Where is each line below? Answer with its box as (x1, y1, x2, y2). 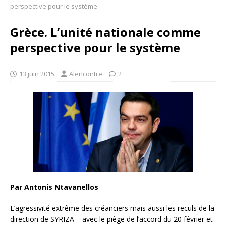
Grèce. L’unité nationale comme (10, 24, 201, 40)
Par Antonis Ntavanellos (10, 182, 98, 192)
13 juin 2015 (19, 69, 54, 78)
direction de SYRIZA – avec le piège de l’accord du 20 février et (10, 214, 213, 224)
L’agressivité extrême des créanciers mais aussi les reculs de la (10, 203, 214, 213)
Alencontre (69, 69, 102, 78)
